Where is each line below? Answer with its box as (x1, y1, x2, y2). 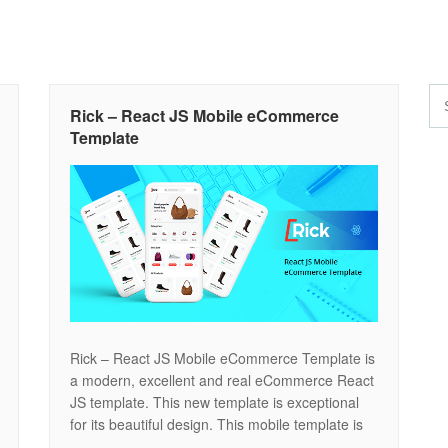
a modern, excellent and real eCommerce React (70, 369, 374, 390)
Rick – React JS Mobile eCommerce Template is (70, 347, 375, 368)
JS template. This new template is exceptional (70, 391, 359, 412)
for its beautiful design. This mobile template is (70, 413, 363, 434)
